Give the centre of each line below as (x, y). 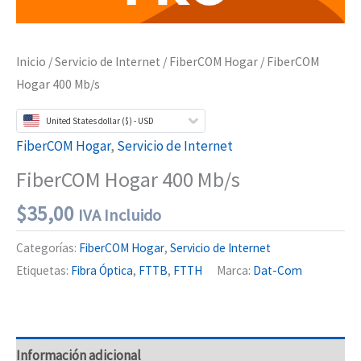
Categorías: (48, 248)
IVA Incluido (120, 215)
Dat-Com (278, 271)
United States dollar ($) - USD (100, 120)
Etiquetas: (44, 271)
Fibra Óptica (102, 271)
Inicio (31, 62)
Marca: (235, 271)
